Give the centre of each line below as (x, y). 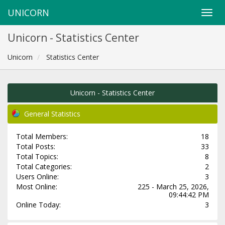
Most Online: (36, 187)
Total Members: (42, 136)
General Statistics (52, 114)
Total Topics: (37, 156)
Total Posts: (35, 146)
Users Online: (37, 177)
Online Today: (38, 205)
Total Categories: (44, 166)
